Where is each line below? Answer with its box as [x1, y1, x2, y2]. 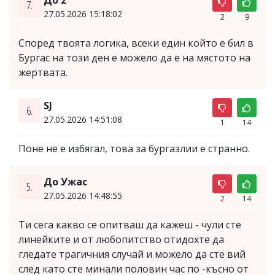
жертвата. [18, 65, 68, 79]
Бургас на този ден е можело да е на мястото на [18, 50, 250, 64]
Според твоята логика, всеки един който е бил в [18, 36, 254, 50]
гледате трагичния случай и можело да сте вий [18, 247, 246, 261]
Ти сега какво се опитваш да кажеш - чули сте [18, 217, 241, 231]
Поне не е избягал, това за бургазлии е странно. [18, 141, 250, 155]
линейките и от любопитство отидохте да [18, 232, 224, 246]
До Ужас [43, 174, 87, 188]
